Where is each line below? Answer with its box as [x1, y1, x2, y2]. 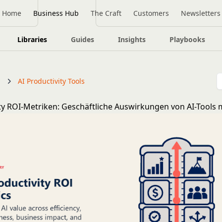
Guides [70, 35, 94, 44]
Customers [133, 8, 169, 18]
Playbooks [169, 35, 205, 44]
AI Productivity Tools [18, 76, 85, 86]
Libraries [17, 35, 47, 44]
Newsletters [180, 8, 221, 18]
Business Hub [33, 8, 79, 18]
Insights [117, 35, 146, 44]
